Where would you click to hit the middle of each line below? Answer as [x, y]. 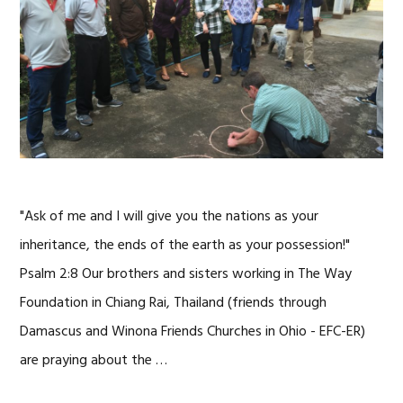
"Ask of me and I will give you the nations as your [170, 217]
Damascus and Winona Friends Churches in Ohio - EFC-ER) [193, 332]
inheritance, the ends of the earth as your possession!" [185, 246]
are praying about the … [94, 361]
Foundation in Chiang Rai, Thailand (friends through [174, 303]
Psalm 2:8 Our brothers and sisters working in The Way [186, 274]
